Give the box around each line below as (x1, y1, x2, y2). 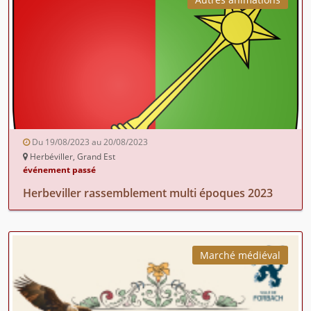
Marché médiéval (200, 248, 280, 262)
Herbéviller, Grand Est (28, 150, 115, 162)
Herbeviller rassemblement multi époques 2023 (23, 185, 273, 201)
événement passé (23, 163, 96, 176)
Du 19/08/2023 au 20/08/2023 (30, 135, 148, 148)
